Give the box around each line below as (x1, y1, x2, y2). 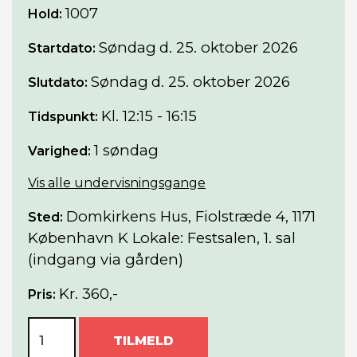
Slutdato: (28, 74, 88, 90)
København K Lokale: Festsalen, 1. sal (28, 228, 296, 247)
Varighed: (28, 143, 91, 159)
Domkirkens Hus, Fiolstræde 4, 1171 (66, 206, 316, 226)
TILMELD (113, 332, 174, 348)
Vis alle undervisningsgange (28, 175, 206, 190)
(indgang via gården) (28, 249, 183, 269)
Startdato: (28, 40, 96, 56)
